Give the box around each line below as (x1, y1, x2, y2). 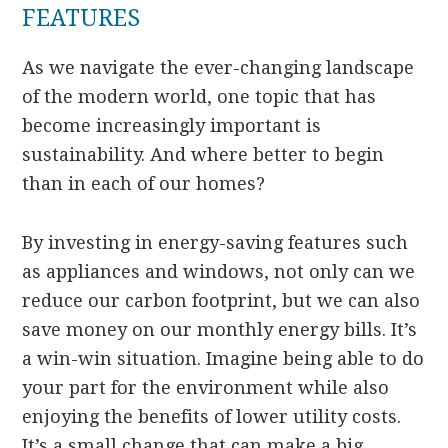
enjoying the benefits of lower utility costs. (22, 406, 402, 428)
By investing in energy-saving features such (22, 232, 409, 254)
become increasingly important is (22, 115, 322, 137)
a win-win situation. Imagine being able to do (22, 348, 425, 370)
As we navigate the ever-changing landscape (22, 57, 415, 79)
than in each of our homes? (22, 173, 271, 195)
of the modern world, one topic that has (22, 86, 377, 108)
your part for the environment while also (22, 377, 390, 399)
